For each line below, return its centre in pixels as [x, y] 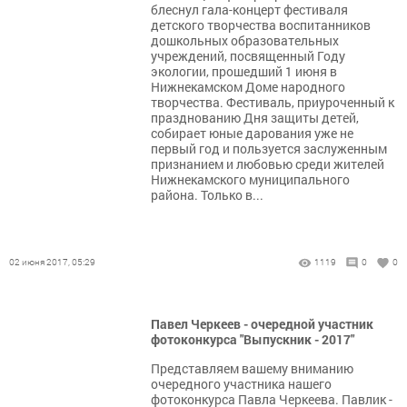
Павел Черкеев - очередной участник [262, 324]
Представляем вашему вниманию [252, 368]
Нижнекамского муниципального [250, 179]
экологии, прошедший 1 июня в [244, 71]
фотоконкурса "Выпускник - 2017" [253, 339]
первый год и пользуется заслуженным [269, 149]
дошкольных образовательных [245, 40]
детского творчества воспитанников [261, 25]
